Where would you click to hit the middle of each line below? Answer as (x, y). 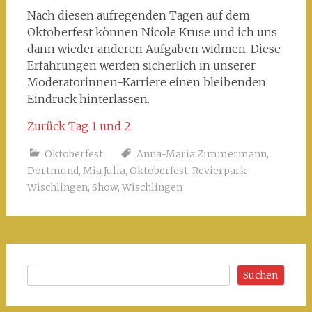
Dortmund (53, 170)
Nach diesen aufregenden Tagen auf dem (138, 15)
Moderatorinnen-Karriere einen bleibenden (146, 82)
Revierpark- (221, 170)
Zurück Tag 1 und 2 (79, 126)
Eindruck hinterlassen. (88, 99)
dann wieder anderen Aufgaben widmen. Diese (154, 48)
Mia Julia (104, 170)
